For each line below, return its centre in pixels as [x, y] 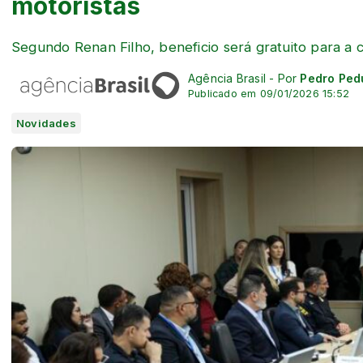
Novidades [46, 123]
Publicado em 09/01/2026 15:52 [269, 93]
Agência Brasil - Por [244, 78]
